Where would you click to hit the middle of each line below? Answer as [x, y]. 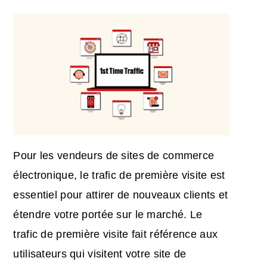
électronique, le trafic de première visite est [119, 175]
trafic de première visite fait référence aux [116, 234]
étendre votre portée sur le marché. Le [108, 214]
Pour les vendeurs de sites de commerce [114, 155]
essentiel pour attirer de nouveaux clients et [121, 195]
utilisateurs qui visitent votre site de [100, 254]
